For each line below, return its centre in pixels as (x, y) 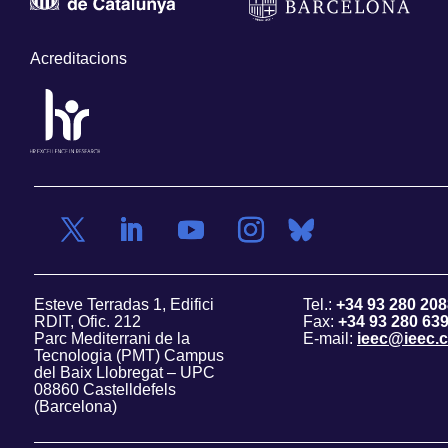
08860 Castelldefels (104, 390)
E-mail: (329, 339)
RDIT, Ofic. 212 (87, 322)
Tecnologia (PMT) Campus (128, 356)
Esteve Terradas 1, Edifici (123, 305)
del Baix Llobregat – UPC (124, 373)
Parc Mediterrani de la (111, 339)
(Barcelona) (75, 407)
